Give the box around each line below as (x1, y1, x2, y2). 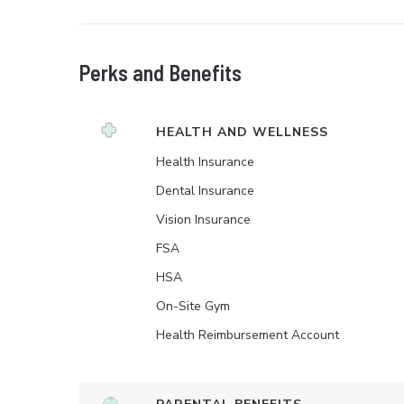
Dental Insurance (156, 182, 254, 199)
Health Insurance (156, 153, 254, 170)
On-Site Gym (156, 298, 230, 315)
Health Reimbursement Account (156, 326, 339, 344)
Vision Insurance (156, 211, 251, 228)
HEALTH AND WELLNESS (156, 124, 328, 141)
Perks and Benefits (79, 60, 242, 86)
